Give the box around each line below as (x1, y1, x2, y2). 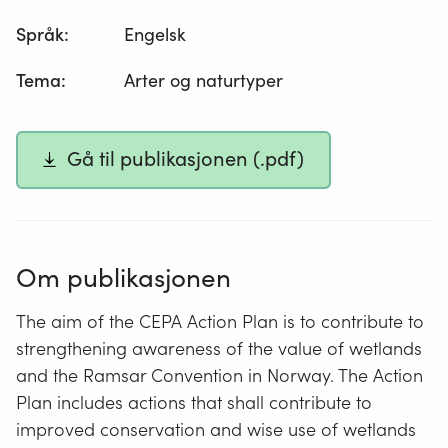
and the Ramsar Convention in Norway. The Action (16, 363, 423, 387)
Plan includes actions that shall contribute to (16, 390, 372, 414)
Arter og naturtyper (124, 69, 284, 93)
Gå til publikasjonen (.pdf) (67, 146, 305, 173)
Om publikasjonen (16, 260, 231, 294)
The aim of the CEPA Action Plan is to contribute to (16, 309, 424, 333)
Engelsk (124, 23, 187, 47)
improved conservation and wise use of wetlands (16, 417, 416, 441)
